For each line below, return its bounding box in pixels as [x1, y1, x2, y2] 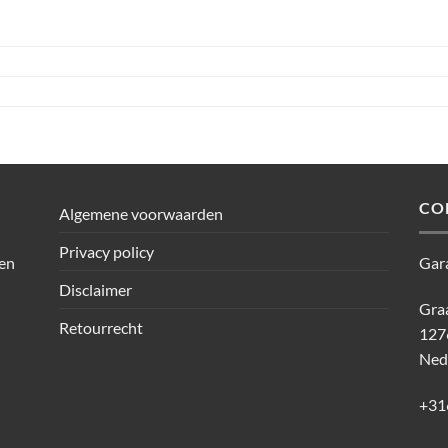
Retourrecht [59, 318, 143, 338]
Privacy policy [59, 242, 154, 262]
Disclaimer [59, 280, 132, 300]
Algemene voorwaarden [59, 204, 223, 224]
